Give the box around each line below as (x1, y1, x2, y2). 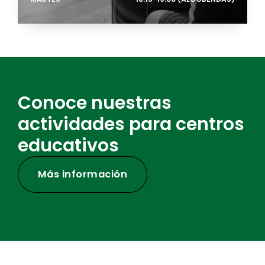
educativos (18, 132, 119, 158)
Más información (37, 167, 128, 182)
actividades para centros (18, 111, 244, 137)
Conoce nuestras (18, 90, 172, 115)
